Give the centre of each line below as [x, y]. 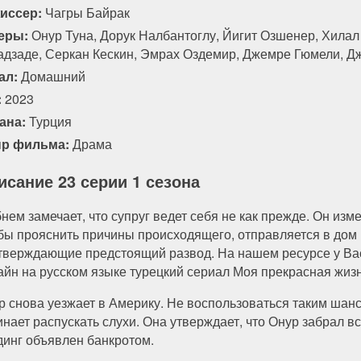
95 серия [133, 21]
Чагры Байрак [86, 12]
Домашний [53, 76]
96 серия [228, 21]
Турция [49, 121]
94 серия [39, 21]
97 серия [322, 21]
